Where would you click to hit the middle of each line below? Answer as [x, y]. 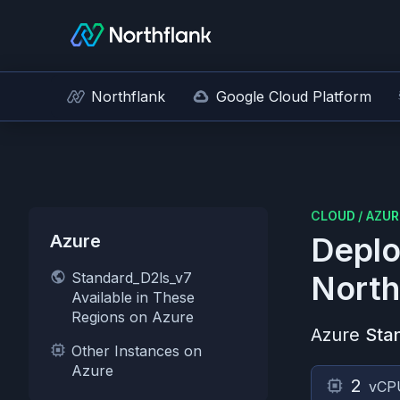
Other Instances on [137, 351]
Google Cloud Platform [294, 96]
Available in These [133, 297]
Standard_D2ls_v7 [132, 278]
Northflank [128, 96]
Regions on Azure [133, 317]
